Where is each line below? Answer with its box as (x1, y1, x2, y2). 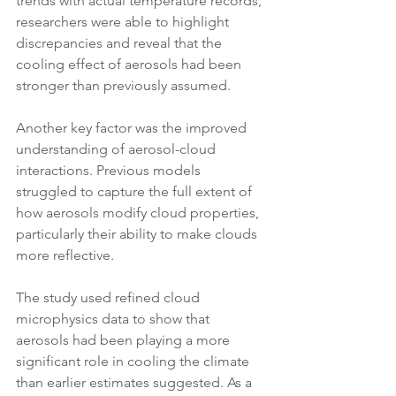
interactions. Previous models (16, 162, 204, 179)
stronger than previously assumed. (16, 77, 231, 95)
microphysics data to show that (16, 310, 213, 328)
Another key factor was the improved (16, 119, 250, 137)
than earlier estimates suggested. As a (16, 374, 255, 392)
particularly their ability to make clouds (16, 225, 261, 243)
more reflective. (16, 247, 118, 264)
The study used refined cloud (16, 289, 203, 307)
